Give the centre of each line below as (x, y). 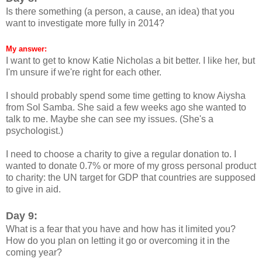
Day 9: (22, 216)
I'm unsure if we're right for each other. (84, 72)
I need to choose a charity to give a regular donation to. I (121, 154)
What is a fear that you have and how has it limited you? (121, 229)
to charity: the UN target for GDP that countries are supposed (131, 177)
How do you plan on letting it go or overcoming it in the (118, 240)
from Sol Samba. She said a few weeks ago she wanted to (126, 107)
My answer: (26, 49)
